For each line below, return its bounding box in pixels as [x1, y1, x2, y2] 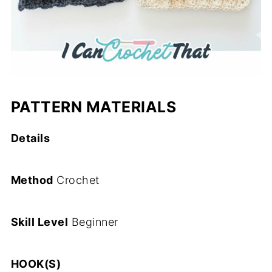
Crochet [53, 174, 100, 187]
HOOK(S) [10, 257, 61, 271]
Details [10, 132, 50, 145]
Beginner [68, 216, 118, 229]
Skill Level [10, 216, 69, 229]
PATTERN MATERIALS [10, 98, 177, 117]
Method [10, 174, 53, 187]
